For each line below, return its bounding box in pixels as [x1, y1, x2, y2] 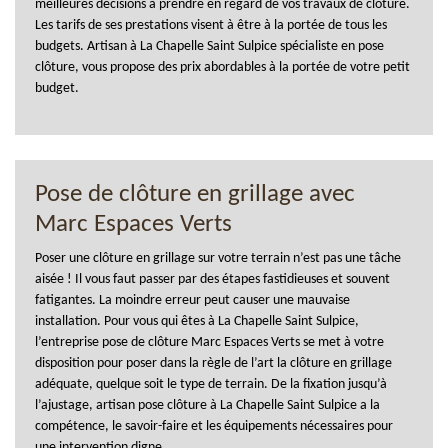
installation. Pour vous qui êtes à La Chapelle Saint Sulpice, [35, 313, 359, 329]
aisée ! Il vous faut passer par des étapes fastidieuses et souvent [35, 271, 390, 287]
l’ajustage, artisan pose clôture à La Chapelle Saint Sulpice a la [35, 397, 380, 413]
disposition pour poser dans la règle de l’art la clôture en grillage [35, 355, 392, 371]
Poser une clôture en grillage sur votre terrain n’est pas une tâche [35, 250, 401, 266]
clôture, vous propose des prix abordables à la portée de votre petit [35, 59, 410, 75]
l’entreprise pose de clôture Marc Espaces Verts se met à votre [35, 334, 384, 350]
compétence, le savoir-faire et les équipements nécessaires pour [35, 418, 393, 434]
